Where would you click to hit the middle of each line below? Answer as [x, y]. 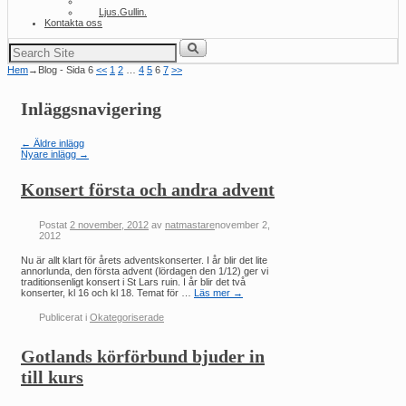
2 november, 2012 [109, 224]
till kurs [52, 377]
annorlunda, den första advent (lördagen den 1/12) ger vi [145, 271]
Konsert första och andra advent [148, 190]
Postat [54, 224]
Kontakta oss [73, 22]
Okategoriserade [127, 317]
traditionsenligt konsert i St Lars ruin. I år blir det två [133, 281]
